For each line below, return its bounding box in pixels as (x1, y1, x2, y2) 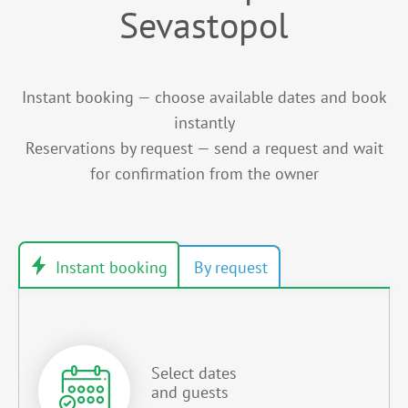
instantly (173, 112, 235, 134)
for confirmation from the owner (89, 163, 319, 185)
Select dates (151, 362, 237, 383)
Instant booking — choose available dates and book (21, 87, 387, 108)
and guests (151, 381, 229, 403)
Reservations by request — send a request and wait (25, 138, 383, 159)
